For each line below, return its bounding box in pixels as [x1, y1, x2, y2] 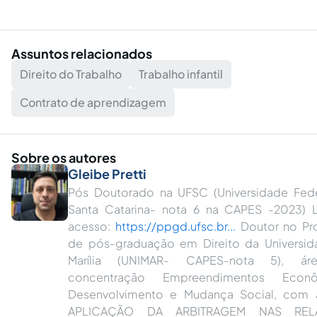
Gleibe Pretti [68, 166, 146, 183]
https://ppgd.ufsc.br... [115, 219, 236, 234]
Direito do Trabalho [20, 67, 122, 82]
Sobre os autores [11, 149, 116, 166]
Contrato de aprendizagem [20, 95, 166, 110]
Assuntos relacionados [11, 45, 152, 62]
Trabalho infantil [139, 67, 223, 82]
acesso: [68, 219, 115, 234]
